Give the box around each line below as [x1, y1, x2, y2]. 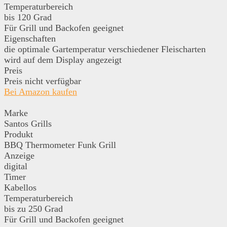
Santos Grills [4, 118, 52, 129]
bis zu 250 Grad [4, 203, 63, 214]
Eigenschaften [4, 33, 56, 44]
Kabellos [4, 182, 36, 193]
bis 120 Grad [4, 12, 52, 22]
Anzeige [4, 150, 34, 161]
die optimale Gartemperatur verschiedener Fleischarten [4, 44, 206, 54]
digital [4, 161, 27, 171]
